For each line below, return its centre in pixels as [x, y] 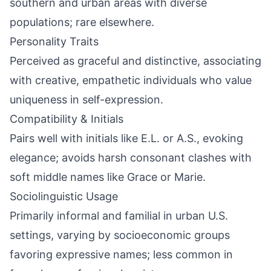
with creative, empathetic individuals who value [131, 80]
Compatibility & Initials [67, 119]
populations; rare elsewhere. [82, 22]
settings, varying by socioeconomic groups [120, 235]
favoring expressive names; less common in [121, 254]
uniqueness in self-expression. [87, 100]
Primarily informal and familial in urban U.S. [119, 216]
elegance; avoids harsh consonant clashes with [131, 158]
